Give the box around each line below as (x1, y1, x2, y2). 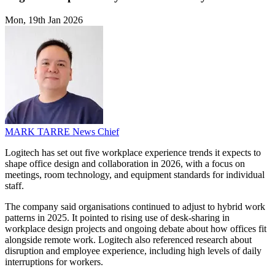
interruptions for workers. (5, 257, 103, 268)
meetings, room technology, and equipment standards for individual (5, 169, 265, 180)
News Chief (72, 126, 119, 137)
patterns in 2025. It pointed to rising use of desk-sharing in (5, 212, 230, 223)
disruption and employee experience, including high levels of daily (5, 246, 261, 257)
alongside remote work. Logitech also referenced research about (5, 234, 252, 246)
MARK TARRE (5, 126, 72, 137)
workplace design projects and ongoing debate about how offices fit (5, 223, 266, 234)
